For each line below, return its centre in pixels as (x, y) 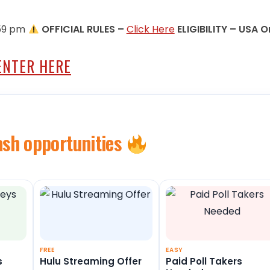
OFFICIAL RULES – (83, 30)
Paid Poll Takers (204, 261)
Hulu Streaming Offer (91, 261)
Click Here (150, 30)
